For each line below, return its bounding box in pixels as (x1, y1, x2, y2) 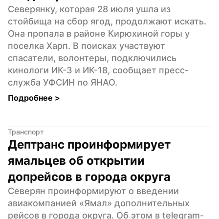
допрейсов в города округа (8, 169, 171, 184)
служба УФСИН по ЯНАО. (8, 77, 117, 88)
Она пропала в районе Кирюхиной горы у (8, 28, 190, 39)
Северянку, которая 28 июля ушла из (8, 3, 171, 14)
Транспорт (8, 127, 44, 136)
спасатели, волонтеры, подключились (8, 52, 176, 63)
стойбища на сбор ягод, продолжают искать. (8, 16, 206, 26)
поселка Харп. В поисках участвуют (8, 40, 165, 51)
